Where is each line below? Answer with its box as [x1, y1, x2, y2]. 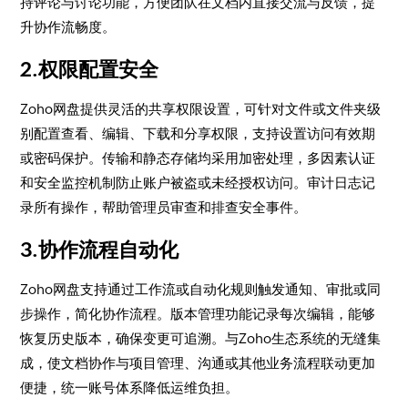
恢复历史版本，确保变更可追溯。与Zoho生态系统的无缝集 [20, 331, 382, 346]
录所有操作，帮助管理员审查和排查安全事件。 [20, 199, 308, 215]
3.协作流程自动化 [20, 239, 179, 261]
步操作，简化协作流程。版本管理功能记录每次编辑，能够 [20, 306, 376, 321]
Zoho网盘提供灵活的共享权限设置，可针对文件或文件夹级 [20, 101, 382, 117]
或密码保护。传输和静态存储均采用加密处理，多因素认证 [20, 150, 376, 166]
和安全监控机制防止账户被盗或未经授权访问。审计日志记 [20, 175, 376, 190]
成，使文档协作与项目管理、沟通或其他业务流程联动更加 [20, 355, 376, 371]
